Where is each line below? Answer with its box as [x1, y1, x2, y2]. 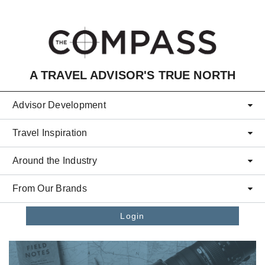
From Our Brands [12, 183, 87, 193]
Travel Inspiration [12, 127, 88, 138]
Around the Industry [12, 155, 97, 166]
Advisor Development [12, 99, 106, 110]
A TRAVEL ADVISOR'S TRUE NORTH [29, 68, 236, 82]
